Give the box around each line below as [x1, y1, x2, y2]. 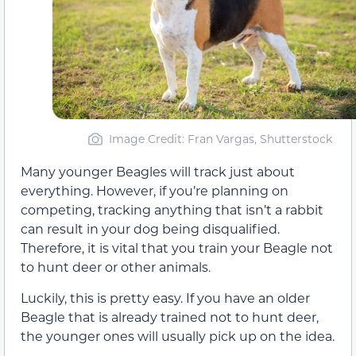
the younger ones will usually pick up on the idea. [21, 327, 335, 344]
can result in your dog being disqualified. [21, 220, 280, 238]
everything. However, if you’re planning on [21, 182, 288, 199]
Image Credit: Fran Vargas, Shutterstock [109, 131, 332, 147]
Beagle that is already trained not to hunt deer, [21, 308, 319, 325]
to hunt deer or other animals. [21, 258, 211, 276]
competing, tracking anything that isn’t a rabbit [21, 201, 323, 219]
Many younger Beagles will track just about [21, 163, 295, 180]
